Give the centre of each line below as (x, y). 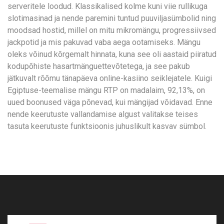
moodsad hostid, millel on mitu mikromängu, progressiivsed (112, 30)
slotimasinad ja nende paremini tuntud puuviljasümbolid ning (112, 18)
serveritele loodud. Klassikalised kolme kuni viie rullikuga (107, 6)
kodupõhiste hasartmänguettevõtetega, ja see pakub (99, 66)
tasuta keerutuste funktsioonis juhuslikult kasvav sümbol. (107, 126)
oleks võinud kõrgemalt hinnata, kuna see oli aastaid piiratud (112, 54)
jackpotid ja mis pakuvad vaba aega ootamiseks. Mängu (104, 42)
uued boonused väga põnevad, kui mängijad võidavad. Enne (110, 102)
